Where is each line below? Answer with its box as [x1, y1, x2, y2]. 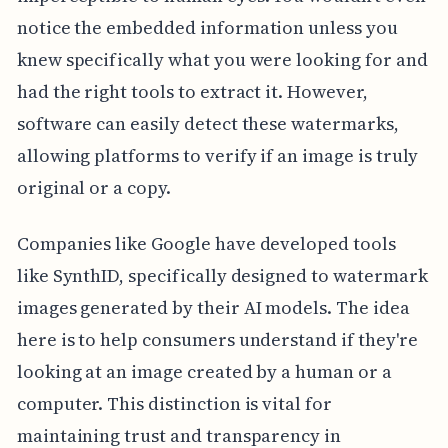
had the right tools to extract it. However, [16, 79, 368, 105]
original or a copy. [16, 175, 171, 201]
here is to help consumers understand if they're [16, 327, 418, 353]
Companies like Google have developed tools [16, 231, 396, 257]
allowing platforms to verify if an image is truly [16, 143, 419, 169]
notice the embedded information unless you [16, 15, 398, 41]
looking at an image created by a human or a [16, 359, 392, 385]
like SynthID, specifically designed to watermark [16, 263, 428, 289]
